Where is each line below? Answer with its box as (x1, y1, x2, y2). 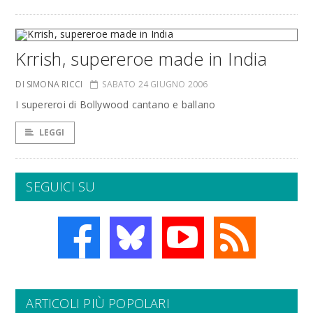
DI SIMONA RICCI (15, 78, 83, 90)
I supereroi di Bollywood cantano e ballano (15, 98, 216, 111)
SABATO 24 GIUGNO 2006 (102, 78, 208, 90)
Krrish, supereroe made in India (15, 47, 268, 71)
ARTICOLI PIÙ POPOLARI (26, 295, 170, 312)
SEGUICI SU (26, 178, 96, 195)
